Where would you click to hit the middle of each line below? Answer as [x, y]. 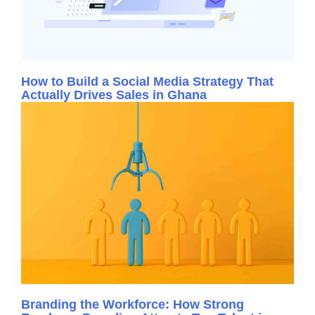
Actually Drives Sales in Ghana [114, 95]
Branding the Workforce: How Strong [133, 305]
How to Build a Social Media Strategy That [147, 82]
